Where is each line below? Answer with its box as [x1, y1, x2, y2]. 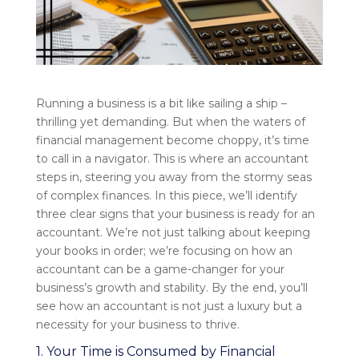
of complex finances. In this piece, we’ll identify [35, 188, 297, 204]
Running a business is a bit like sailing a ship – [35, 96, 287, 111]
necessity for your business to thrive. [35, 317, 240, 333]
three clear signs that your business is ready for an [35, 207, 315, 222]
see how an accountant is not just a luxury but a [35, 299, 302, 314]
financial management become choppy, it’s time [35, 133, 309, 148]
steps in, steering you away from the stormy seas [35, 170, 312, 185]
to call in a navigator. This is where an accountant [35, 151, 309, 167]
